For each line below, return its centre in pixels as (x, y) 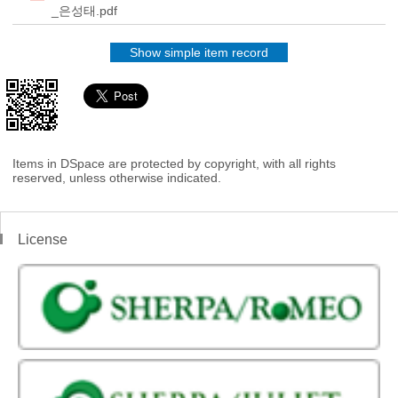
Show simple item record (199, 52)
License (43, 239)
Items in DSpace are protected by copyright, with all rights (174, 163)
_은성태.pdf (84, 11)
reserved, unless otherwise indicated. (117, 178)
